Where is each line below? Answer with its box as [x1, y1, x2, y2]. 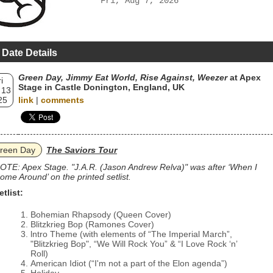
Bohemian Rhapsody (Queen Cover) [30, 210, 171, 219]
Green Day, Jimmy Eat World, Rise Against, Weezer [18, 73, 227, 82]
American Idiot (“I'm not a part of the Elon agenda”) [30, 258, 227, 268]
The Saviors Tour [46, 145, 117, 155]
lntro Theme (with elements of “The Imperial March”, [30, 229, 232, 239]
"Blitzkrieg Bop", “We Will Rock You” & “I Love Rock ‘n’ [30, 239, 237, 249]
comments [41, 95, 84, 105]
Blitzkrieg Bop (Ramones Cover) [30, 219, 154, 229]
